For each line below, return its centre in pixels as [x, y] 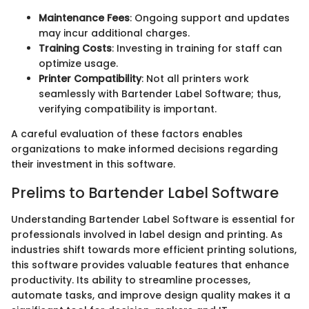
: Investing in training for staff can [197, 49]
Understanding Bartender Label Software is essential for [153, 219]
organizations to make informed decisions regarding [144, 149]
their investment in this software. [93, 165]
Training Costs [75, 49]
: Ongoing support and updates [210, 18]
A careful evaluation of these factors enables [127, 134]
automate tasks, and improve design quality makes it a [151, 295]
